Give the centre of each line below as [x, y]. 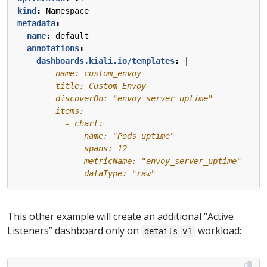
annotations [53, 49]
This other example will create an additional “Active [120, 217]
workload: [218, 231]
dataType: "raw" [86, 174]
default [72, 36]
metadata [36, 24]
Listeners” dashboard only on [74, 231]
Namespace [67, 11]
